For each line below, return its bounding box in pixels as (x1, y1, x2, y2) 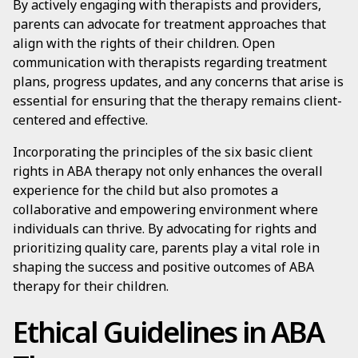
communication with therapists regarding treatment (13, 54, 327, 71)
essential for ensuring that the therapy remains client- (13, 92, 342, 109)
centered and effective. (13, 111, 148, 129)
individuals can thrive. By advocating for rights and (13, 220, 316, 237)
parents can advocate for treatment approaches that (13, 15, 326, 33)
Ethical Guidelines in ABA (13, 312, 324, 352)
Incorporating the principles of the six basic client (13, 143, 312, 161)
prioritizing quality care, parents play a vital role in (13, 239, 320, 257)
